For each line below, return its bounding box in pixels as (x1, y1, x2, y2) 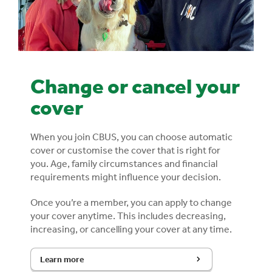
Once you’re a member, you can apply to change (30, 195, 232, 208)
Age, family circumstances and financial (50, 157, 217, 169)
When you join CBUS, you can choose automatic (30, 130, 233, 143)
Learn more (40, 253, 84, 265)
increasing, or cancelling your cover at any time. (30, 222, 232, 235)
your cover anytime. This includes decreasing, (30, 209, 226, 222)
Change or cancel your (30, 72, 240, 98)
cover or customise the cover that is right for (30, 143, 220, 156)
